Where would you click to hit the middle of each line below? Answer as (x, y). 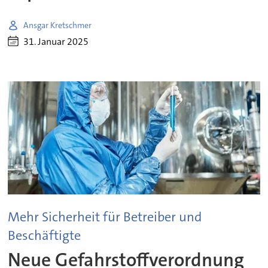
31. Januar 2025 (56, 41)
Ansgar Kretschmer (58, 25)
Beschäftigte (45, 236)
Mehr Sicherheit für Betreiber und (105, 217)
